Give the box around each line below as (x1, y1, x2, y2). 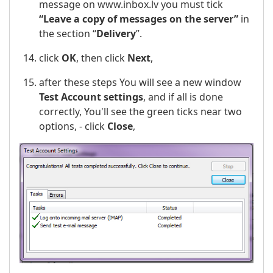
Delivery (96, 26, 136, 40)
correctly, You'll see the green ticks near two (39, 104, 242, 118)
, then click (76, 51, 127, 65)
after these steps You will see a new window (39, 75, 241, 89)
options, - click (39, 119, 107, 133)
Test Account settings (39, 90, 143, 104)
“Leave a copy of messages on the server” (39, 12, 238, 26)
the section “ (39, 26, 96, 40)
